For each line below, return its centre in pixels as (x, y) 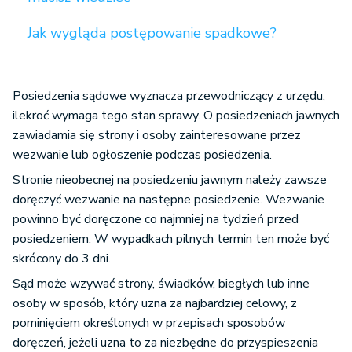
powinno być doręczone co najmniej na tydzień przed (156, 220)
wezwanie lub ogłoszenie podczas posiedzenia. (142, 155)
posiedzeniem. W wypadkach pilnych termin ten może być (171, 239)
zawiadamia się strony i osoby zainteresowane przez (157, 136)
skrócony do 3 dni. (62, 259)
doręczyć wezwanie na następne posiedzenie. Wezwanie (169, 200)
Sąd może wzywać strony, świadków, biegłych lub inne (161, 284)
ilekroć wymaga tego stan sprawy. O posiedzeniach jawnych (176, 116)
